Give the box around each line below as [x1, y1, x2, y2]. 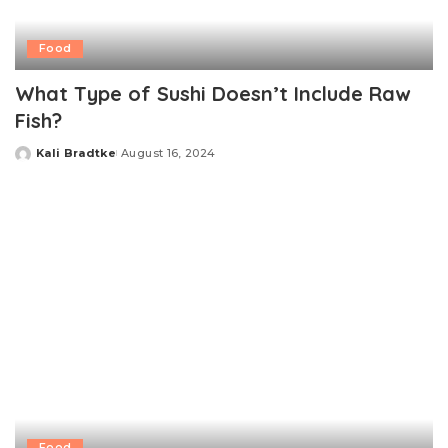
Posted [14, 153, 62, 168]
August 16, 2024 [121, 145, 216, 160]
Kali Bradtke [36, 145, 117, 160]
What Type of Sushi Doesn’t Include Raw [15, 80, 410, 106]
